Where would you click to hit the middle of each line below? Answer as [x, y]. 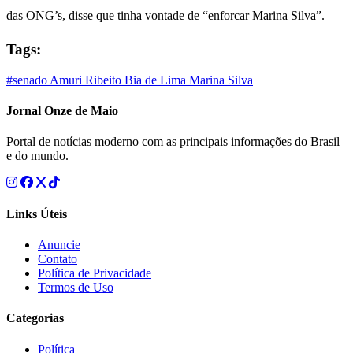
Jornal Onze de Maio [62, 111]
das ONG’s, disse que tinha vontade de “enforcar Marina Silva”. [165, 15]
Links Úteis [37, 214]
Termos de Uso [76, 288]
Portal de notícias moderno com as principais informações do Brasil [173, 142]
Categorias [35, 318]
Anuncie [59, 245]
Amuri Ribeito [87, 80]
